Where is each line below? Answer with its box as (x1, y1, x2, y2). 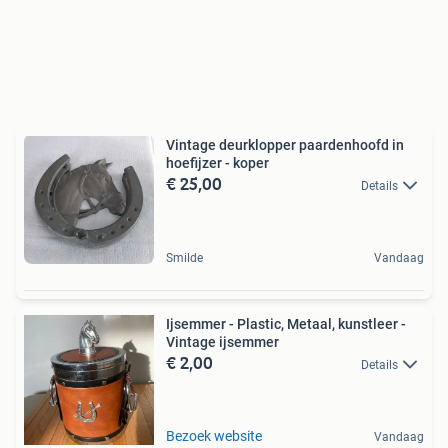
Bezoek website (166, 427, 262, 444)
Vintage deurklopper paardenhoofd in (166, 136, 404, 153)
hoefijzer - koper (166, 154, 269, 171)
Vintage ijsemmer (166, 333, 279, 350)
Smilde (166, 250, 203, 265)
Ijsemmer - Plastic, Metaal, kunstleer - (166, 315, 406, 332)
